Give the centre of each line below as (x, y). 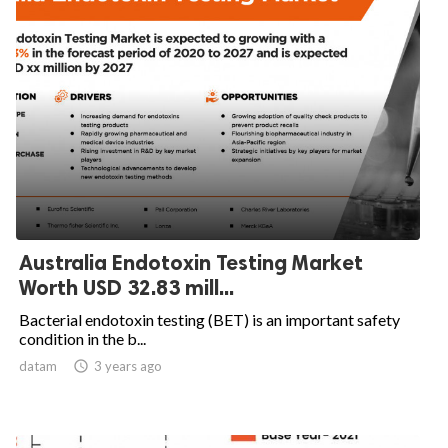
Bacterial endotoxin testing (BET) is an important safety (209, 319)
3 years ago (128, 366)
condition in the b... (82, 338)
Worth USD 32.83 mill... (126, 287)
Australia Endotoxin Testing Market (191, 262)
